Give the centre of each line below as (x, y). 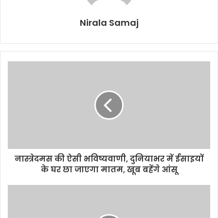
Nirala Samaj (109, 23)
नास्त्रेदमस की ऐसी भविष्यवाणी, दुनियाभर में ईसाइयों (109, 159)
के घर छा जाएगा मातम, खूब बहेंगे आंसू (109, 170)
